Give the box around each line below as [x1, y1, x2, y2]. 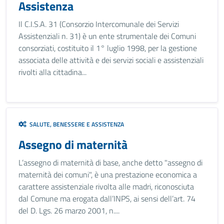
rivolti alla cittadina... [18, 66, 86, 78]
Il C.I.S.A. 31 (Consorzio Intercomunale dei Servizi [18, 18, 179, 30]
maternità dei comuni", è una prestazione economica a [18, 168, 197, 180]
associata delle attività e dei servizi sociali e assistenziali [18, 54, 203, 66]
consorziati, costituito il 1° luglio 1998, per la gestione [18, 42, 197, 54]
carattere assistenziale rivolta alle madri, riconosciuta [18, 180, 194, 192]
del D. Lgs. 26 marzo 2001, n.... [18, 204, 119, 216]
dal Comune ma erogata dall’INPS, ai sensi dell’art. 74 [18, 192, 195, 204]
